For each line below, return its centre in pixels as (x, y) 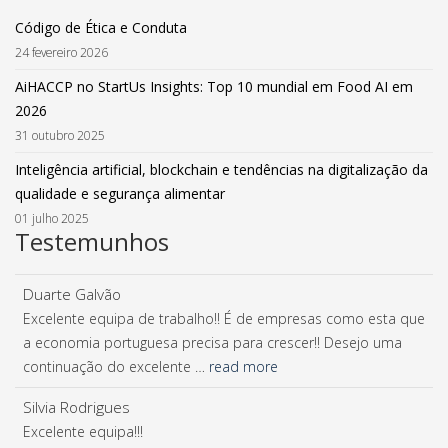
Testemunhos (92, 241)
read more (243, 366)
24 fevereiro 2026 (61, 52)
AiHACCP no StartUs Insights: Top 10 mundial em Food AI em (214, 86)
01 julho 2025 (52, 218)
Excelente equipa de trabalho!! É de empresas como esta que (224, 318)
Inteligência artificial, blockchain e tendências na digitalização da (221, 169)
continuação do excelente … (116, 366)
